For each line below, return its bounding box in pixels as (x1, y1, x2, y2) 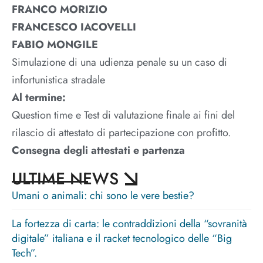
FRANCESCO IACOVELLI (12, 19, 136, 35)
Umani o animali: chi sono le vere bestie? (12, 188, 194, 204)
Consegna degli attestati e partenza (12, 143, 185, 159)
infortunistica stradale (12, 72, 105, 88)
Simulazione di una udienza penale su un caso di (12, 55, 227, 70)
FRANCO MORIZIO (12, 2, 107, 18)
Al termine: (12, 90, 66, 106)
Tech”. (12, 245, 37, 261)
